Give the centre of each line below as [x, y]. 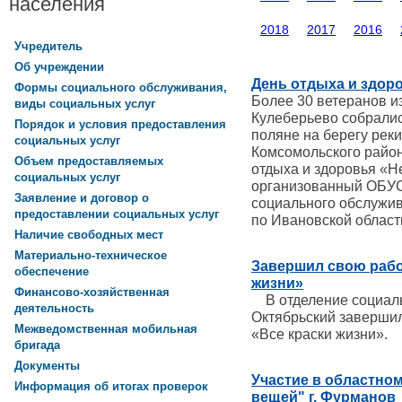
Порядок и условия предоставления [120, 125]
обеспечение [52, 272]
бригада [37, 346]
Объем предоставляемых [89, 162]
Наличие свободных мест [89, 235]
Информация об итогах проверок [111, 387]
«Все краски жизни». [319, 334]
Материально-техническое [91, 256]
